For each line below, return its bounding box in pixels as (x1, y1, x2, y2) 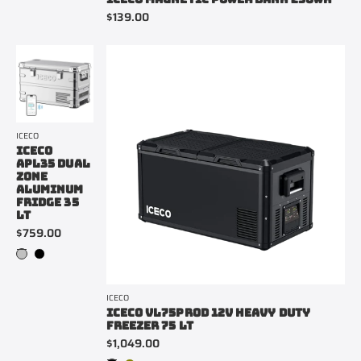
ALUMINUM (16, 182, 84, 197)
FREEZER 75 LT (106, 317, 193, 333)
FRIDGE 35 (16, 195, 79, 210)
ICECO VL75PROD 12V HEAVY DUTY (106, 305, 310, 320)
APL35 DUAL (16, 156, 90, 171)
